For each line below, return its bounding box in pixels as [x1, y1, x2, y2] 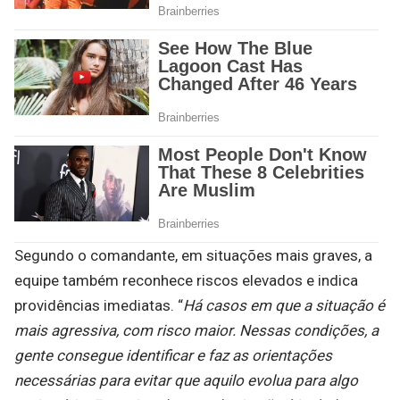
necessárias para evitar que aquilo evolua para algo [14, 371, 358, 390]
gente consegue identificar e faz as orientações [14, 346, 332, 365]
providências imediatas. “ [14, 296, 183, 315]
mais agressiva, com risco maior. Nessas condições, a [14, 321, 379, 340]
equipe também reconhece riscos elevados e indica [14, 271, 358, 290]
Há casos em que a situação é [183, 296, 385, 315]
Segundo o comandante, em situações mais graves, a [14, 246, 372, 265]
